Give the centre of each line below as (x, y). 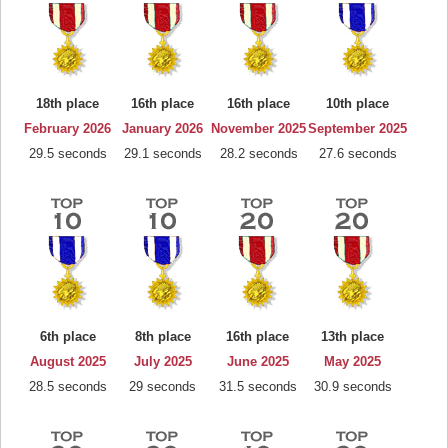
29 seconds (162, 386)
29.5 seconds (67, 153)
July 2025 (162, 361)
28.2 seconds (258, 153)
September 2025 (357, 128)
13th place (352, 336)
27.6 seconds (357, 153)
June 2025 (257, 361)
